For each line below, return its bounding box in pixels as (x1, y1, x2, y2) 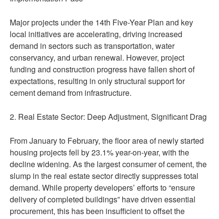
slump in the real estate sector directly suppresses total (10, 170, 198, 181)
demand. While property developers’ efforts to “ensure (10, 182, 195, 193)
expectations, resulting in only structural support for (10, 75, 185, 87)
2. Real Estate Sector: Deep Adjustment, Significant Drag (10, 111, 207, 122)
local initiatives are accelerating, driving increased (10, 28, 182, 40)
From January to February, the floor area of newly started (10, 135, 204, 146)
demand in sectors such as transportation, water (10, 40, 175, 51)
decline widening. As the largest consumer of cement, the (10, 158, 207, 170)
